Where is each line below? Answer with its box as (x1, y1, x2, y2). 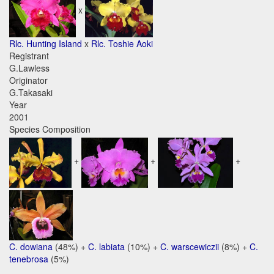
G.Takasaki (9, 86, 53, 99)
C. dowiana (9, 240, 53, 253)
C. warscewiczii (160, 240, 219, 253)
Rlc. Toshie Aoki (91, 37, 153, 50)
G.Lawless (9, 62, 50, 75)
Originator (9, 74, 48, 87)
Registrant (9, 50, 49, 62)
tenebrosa (9, 253, 48, 265)
